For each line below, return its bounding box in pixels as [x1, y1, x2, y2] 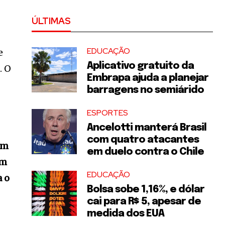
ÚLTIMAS [32, 15, 71, 27]
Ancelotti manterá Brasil [87, 123, 207, 133]
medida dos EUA [87, 208, 165, 219]
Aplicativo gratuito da [87, 61, 194, 71]
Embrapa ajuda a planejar [87, 73, 209, 83]
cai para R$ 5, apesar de [87, 196, 201, 207]
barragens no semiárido [87, 85, 204, 95]
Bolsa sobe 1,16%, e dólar [87, 184, 205, 195]
